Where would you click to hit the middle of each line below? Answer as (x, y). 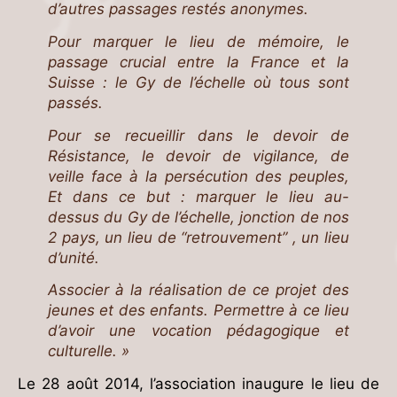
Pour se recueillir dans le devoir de (198, 135)
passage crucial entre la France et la (198, 62)
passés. (75, 103)
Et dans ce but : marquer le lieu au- (198, 196)
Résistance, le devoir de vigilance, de (198, 156)
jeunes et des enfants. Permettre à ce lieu (198, 311)
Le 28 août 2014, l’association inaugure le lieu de (198, 383)
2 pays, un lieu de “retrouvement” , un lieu (198, 237)
